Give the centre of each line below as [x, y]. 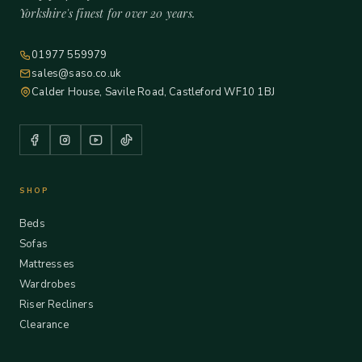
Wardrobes [48, 284]
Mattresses [47, 264]
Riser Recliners [57, 305]
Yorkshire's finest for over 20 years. [107, 13]
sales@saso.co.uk [76, 74]
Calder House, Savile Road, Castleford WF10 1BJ [153, 92]
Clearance [44, 325]
